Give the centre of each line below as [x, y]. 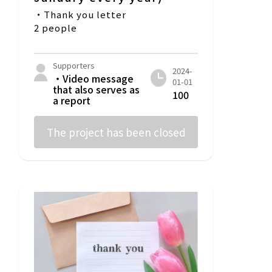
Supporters [74, 66]
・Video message [93, 79]
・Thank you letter [80, 15]
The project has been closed [116, 132]
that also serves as [96, 90]
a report [72, 100]
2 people [56, 28]
